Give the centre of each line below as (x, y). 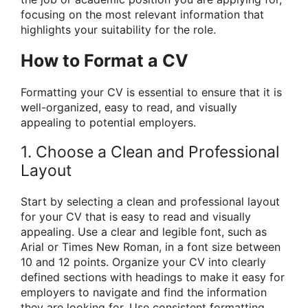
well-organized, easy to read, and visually (129, 107)
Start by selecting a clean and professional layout (150, 201)
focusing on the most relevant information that (142, 14)
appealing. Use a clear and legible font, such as (144, 231)
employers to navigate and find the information (144, 292)
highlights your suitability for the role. (118, 29)
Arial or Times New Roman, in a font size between (151, 246)
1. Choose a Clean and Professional (150, 152)
